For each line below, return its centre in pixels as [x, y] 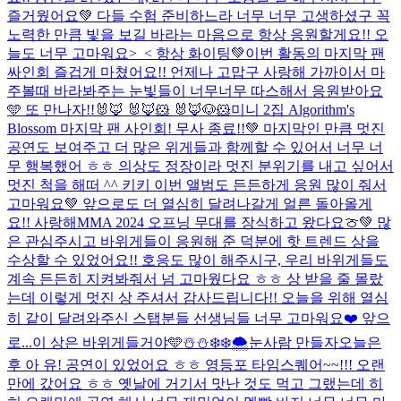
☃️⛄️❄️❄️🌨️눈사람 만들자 [260, 342]
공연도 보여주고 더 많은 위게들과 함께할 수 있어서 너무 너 [195, 147]
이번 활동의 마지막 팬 [315, 53]
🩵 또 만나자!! [51, 109]
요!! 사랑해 [42, 222]
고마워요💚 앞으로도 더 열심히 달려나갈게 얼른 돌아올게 [190, 203]
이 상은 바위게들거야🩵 [107, 342]
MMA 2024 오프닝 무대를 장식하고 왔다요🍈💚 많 [234, 222]
